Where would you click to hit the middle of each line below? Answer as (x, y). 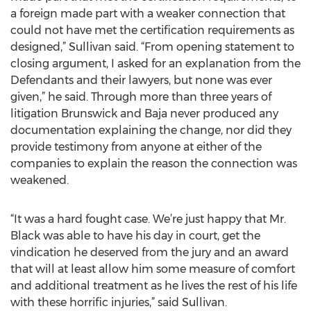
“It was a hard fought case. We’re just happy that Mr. (148, 219)
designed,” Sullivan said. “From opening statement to (152, 47)
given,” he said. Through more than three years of (141, 97)
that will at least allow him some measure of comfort (153, 269)
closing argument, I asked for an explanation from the (155, 64)
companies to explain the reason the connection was (154, 163)
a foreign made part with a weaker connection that (148, 14)
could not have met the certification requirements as (152, 30)
